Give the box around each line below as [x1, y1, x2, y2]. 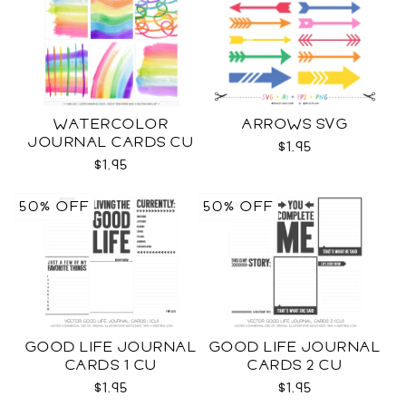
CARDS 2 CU [247, 354, 343, 376]
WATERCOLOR [53, 113, 169, 135]
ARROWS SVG [242, 113, 348, 135]
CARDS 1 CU [64, 354, 158, 376]
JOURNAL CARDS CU [28, 131, 194, 153]
